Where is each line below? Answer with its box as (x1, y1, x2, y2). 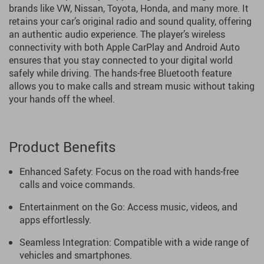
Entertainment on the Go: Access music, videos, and (19, 200, 237, 213)
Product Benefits (9, 137, 116, 156)
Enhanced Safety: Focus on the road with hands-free (19, 165, 239, 178)
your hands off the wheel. (9, 93, 115, 105)
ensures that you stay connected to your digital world (9, 54, 233, 67)
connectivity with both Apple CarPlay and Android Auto (9, 41, 240, 54)
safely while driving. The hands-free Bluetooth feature (9, 67, 232, 80)
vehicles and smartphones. (19, 249, 132, 262)
